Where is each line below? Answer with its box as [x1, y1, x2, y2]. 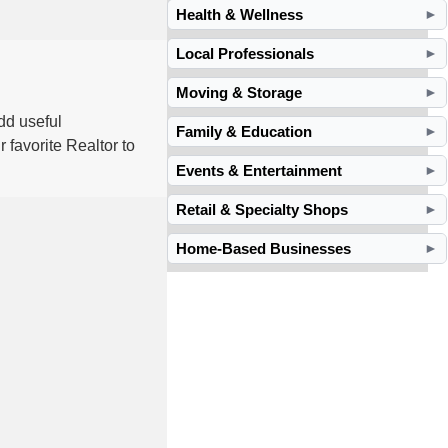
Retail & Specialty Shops [176, 201, 349, 219]
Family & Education [176, 123, 313, 141]
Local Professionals [176, 45, 315, 63]
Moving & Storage [176, 84, 303, 102]
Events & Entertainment [176, 162, 343, 180]
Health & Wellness [176, 6, 304, 24]
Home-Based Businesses [176, 240, 352, 258]
